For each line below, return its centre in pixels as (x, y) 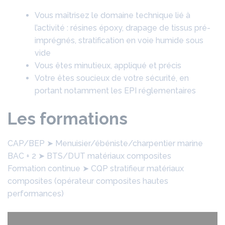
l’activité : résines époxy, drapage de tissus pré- (123, 28)
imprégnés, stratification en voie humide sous (119, 40)
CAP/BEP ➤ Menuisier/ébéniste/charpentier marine (105, 143)
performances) (36, 194)
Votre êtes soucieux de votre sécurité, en (112, 78)
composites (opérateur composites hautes (88, 181)
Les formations (68, 119)
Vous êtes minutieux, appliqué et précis (108, 66)
